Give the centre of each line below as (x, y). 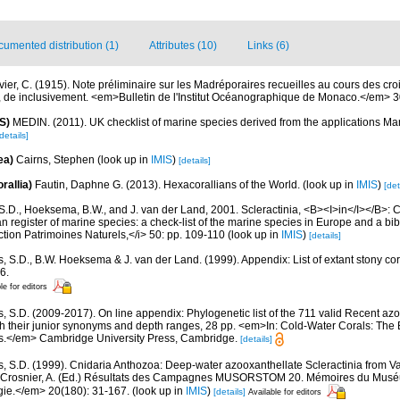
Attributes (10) (183, 46)
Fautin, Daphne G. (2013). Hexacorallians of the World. (169, 185)
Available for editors (285, 392)
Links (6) (268, 46)
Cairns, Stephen (55, 160)
